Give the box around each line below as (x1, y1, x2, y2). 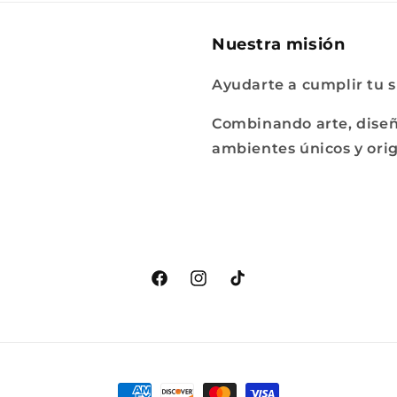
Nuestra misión (212, 35, 346, 54)
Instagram (188, 279, 260, 296)
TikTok (227, 279, 271, 296)
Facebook (149, 279, 217, 296)
